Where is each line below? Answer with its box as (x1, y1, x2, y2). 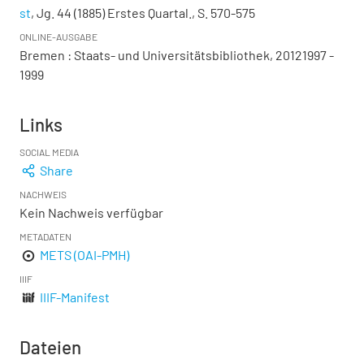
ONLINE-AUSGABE (19, 31, 97, 42)
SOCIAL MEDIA (19, 146, 79, 158)
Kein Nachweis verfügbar (19, 205, 163, 220)
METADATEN (19, 231, 71, 242)
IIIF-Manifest (40, 289, 110, 305)
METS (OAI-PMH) (40, 247, 130, 262)
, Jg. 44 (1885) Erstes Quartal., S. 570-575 (31, 5, 255, 20)
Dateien (19, 336, 81, 357)
